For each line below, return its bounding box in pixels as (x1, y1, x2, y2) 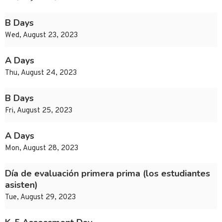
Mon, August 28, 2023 (5, 144, 78, 154)
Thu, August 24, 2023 (5, 68, 77, 78)
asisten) (5, 179, 38, 191)
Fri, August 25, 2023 (5, 106, 72, 116)
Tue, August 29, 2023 (5, 193, 76, 203)
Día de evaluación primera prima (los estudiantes (5, 167, 210, 180)
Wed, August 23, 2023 (5, 31, 78, 41)
